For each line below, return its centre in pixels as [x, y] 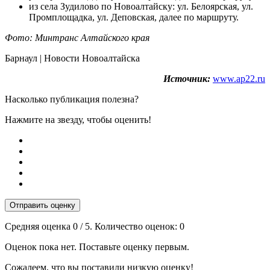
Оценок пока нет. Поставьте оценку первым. [97, 246]
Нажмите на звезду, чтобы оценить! [78, 119]
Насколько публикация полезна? [72, 99]
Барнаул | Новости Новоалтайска [74, 58]
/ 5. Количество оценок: [129, 226]
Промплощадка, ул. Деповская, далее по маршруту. [134, 17]
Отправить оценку [42, 205]
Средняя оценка [39, 226]
